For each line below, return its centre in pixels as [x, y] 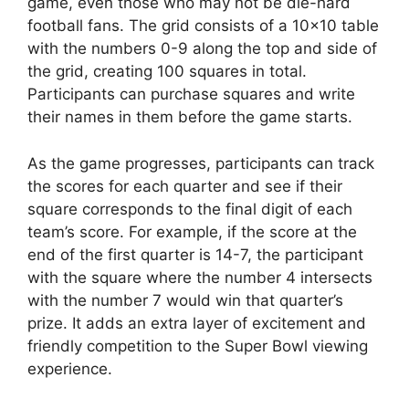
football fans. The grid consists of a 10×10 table [203, 26]
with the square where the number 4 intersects [200, 277]
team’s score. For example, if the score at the [192, 231]
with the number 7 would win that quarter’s [185, 300]
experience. [70, 368]
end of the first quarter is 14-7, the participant [195, 254]
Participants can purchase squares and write [191, 94]
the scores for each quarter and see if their [185, 186]
